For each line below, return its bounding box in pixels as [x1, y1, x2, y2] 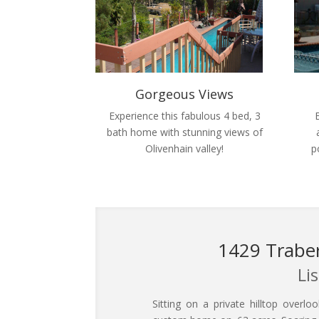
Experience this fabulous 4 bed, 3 [108, 109, 261, 123]
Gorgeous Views [135, 85, 234, 103]
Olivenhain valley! [145, 142, 224, 156]
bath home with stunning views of [106, 125, 263, 140]
